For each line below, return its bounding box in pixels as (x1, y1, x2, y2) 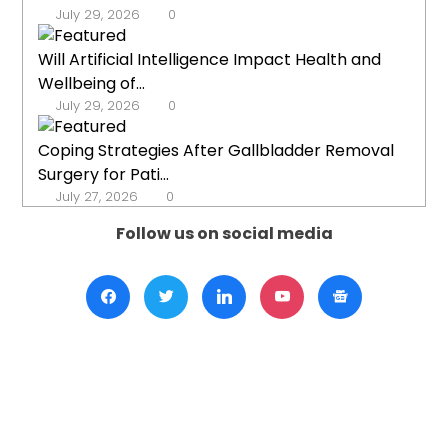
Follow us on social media (115, 222, 333, 246)
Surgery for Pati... (38, 163, 170, 187)
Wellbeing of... (38, 72, 146, 96)
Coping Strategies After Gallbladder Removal (38, 139, 395, 163)
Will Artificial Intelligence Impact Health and (38, 48, 382, 72)
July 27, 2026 (56, 187, 139, 207)
